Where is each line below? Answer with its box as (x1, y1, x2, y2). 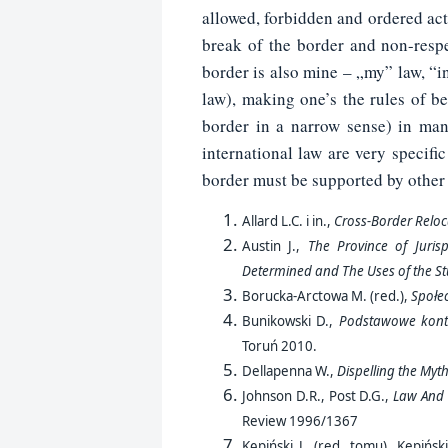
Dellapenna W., (242, 362, 337, 381)
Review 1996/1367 (242, 412, 361, 431)
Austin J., (242, 237, 308, 256)
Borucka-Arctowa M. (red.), (242, 287, 411, 306)
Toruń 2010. (242, 337, 320, 356)
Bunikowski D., (242, 312, 339, 331)
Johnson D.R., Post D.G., (242, 387, 393, 406)
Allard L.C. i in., (242, 212, 334, 231)
